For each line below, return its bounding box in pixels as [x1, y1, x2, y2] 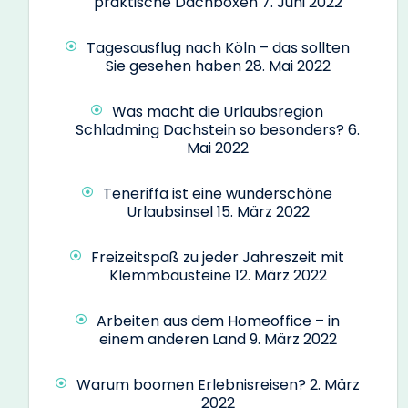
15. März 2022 [216, 201, 310, 223]
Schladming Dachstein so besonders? [76, 119, 344, 141]
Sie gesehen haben [105, 56, 241, 77]
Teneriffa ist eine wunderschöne [103, 183, 332, 205]
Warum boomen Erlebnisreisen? [76, 374, 306, 396]
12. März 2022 [234, 265, 327, 287]
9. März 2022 [249, 329, 337, 351]
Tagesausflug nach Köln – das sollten [86, 37, 350, 59]
